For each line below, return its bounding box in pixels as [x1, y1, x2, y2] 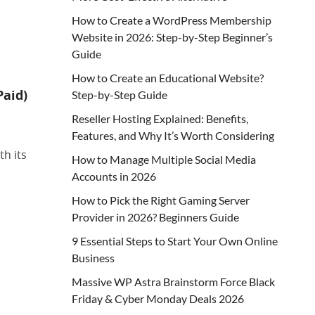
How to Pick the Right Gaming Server [72, 193, 250, 207]
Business [72, 251, 115, 264]
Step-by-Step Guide [72, 88, 167, 101]
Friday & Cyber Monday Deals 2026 [72, 292, 244, 305]
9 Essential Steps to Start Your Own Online [72, 234, 278, 247]
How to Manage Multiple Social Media [72, 153, 256, 166]
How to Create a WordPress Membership [72, 13, 271, 27]
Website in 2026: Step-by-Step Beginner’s [72, 30, 273, 44]
